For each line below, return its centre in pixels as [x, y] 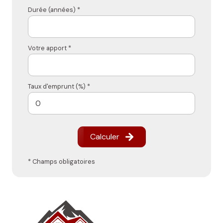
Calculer [105, 137]
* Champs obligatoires [61, 162]
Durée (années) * [54, 10]
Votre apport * [50, 48]
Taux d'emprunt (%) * [59, 87]
